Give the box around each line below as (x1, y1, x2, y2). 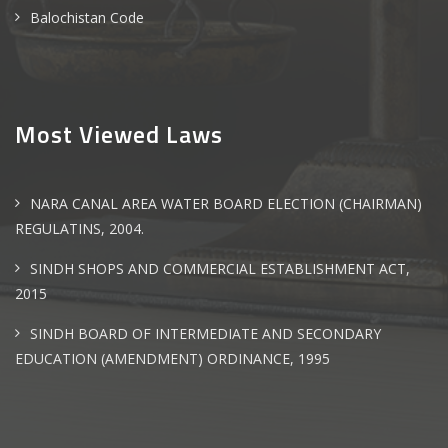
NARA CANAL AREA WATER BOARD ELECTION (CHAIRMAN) (30, 194, 422, 213)
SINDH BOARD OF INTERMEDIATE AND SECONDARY (30, 324, 381, 343)
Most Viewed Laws (15, 116, 223, 152)
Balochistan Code (30, 8, 144, 27)
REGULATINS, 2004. (15, 219, 144, 238)
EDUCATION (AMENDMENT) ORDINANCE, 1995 (15, 349, 330, 368)
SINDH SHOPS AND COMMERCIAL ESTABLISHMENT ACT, (30, 259, 410, 278)
